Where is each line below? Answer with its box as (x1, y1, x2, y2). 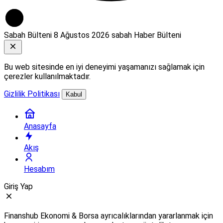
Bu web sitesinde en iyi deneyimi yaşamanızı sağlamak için (4, 62, 205, 72)
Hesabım (24, 164, 55, 174)
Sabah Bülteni (4, 30, 54, 40)
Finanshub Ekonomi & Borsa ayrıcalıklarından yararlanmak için (4, 211, 213, 221)
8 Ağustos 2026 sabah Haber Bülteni (54, 30, 181, 40)
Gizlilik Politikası (4, 89, 60, 99)
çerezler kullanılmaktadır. (4, 71, 91, 81)
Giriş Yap (4, 181, 33, 191)
